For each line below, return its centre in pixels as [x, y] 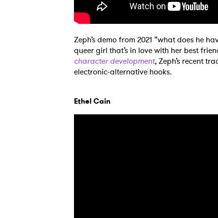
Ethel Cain [92, 101]
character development [114, 61]
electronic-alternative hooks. [124, 72]
